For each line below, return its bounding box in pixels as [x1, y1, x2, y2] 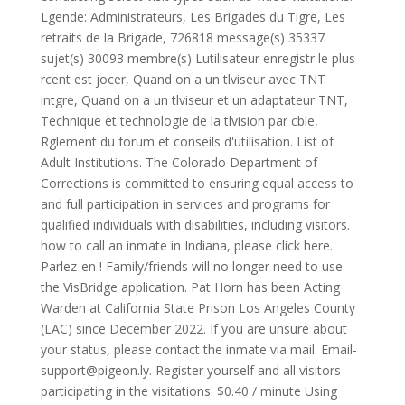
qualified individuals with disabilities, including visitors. [40, 216, 350, 233]
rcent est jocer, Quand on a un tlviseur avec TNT [40, 71, 325, 88]
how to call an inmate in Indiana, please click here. [40, 237, 333, 254]
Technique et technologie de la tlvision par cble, [40, 112, 318, 129]
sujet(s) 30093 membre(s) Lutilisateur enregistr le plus [40, 50, 355, 67]
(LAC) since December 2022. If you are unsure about [40, 320, 347, 337]
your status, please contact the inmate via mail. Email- [40, 341, 357, 358]
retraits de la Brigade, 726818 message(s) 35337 [40, 29, 325, 46]
